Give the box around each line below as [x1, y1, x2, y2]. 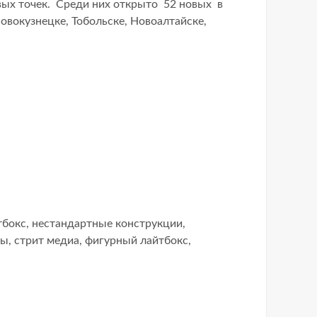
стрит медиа [14, 234, 79, 246]
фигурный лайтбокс [85, 234, 188, 246]
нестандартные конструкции [32, 217, 183, 229]
